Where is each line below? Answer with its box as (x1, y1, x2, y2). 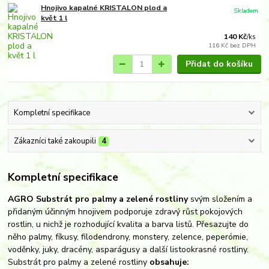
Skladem (234, 5, 259, 15)
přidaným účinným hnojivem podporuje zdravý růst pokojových (8, 205, 243, 217)
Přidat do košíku (185, 58, 253, 70)
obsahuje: (150, 256, 190, 268)
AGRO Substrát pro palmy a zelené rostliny (8, 193, 189, 205)
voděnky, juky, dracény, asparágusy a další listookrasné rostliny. (8, 243, 249, 255)
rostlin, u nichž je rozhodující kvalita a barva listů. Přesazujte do (8, 218, 249, 230)
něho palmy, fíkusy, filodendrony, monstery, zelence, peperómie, (8, 231, 249, 243)
